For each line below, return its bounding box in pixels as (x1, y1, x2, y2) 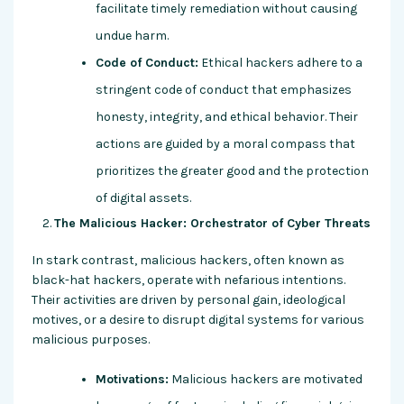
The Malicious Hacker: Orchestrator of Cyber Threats (54, 216, 371, 232)
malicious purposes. (32, 332, 150, 348)
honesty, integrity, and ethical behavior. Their (96, 109, 358, 125)
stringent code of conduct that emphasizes (96, 82, 352, 98)
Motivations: (96, 372, 169, 388)
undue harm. (96, 28, 169, 44)
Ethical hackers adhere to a (198, 55, 363, 71)
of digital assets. (96, 190, 191, 207)
